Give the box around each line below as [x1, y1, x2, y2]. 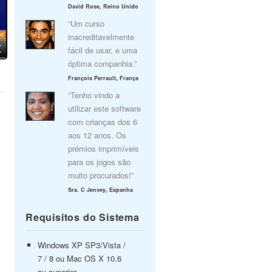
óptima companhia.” [68, 58, 137, 69]
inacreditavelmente [68, 31, 134, 42]
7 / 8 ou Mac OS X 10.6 [38, 253, 121, 264]
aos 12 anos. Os [68, 129, 126, 141]
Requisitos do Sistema [25, 210, 140, 224]
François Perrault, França [68, 74, 138, 82]
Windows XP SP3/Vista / [38, 239, 126, 251]
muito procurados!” [68, 169, 134, 181]
